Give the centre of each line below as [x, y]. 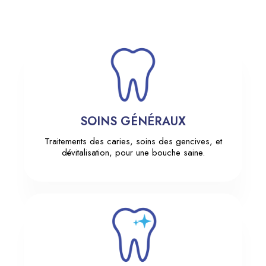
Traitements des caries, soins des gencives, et [133, 142]
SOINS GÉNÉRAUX [133, 122]
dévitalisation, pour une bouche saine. [133, 153]
